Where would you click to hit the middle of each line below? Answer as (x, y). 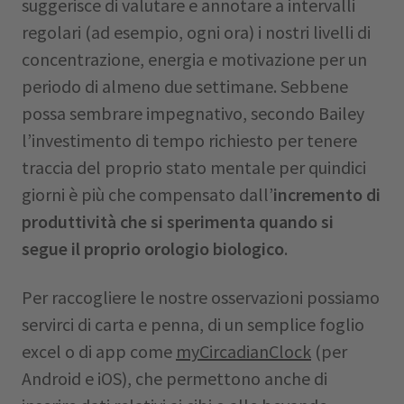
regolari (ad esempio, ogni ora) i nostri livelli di (196, 32)
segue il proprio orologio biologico (153, 248)
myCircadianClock (243, 351)
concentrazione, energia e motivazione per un (194, 59)
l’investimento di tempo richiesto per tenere (189, 140)
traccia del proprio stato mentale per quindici (194, 167)
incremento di (327, 194)
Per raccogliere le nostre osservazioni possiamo (201, 297)
